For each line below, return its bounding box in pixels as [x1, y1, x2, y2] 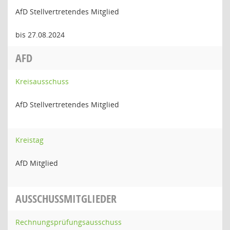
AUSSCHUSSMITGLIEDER [15, 191, 117, 206]
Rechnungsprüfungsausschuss [15, 217, 122, 227]
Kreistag [15, 135, 44, 145]
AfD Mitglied [15, 158, 58, 168]
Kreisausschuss [15, 76, 69, 86]
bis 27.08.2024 [15, 30, 65, 40]
